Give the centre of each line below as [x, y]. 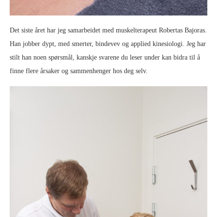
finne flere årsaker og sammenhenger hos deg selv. [79, 71]
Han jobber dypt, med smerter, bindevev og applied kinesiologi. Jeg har [108, 44]
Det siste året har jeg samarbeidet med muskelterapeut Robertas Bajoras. [108, 31]
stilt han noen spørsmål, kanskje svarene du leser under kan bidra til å [105, 58]
